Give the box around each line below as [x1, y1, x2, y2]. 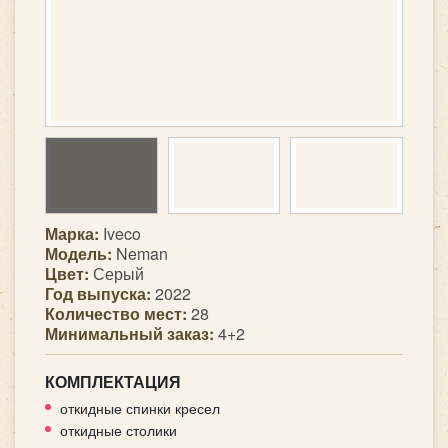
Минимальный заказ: [45, 322, 218, 346]
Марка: [45, 222, 103, 246]
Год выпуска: [45, 282, 155, 306]
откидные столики [60, 419, 177, 441]
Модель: [45, 242, 116, 266]
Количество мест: [45, 302, 191, 326]
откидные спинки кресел [60, 397, 220, 419]
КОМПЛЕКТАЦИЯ [45, 370, 181, 394]
